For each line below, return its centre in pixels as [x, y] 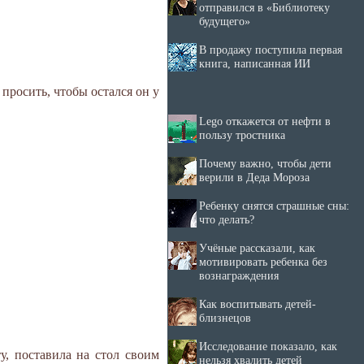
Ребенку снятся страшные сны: [274, 206]
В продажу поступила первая [271, 50]
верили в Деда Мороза [254, 177]
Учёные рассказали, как [257, 248]
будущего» [225, 21]
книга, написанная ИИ [255, 63]
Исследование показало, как [268, 346]
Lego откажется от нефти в [265, 121]
